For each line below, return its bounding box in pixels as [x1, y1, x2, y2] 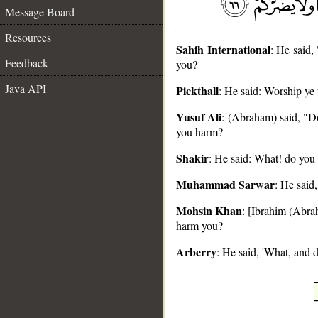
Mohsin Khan [176, 202, 243, 219]
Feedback [5, 55, 48, 70]
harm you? [176, 218, 223, 233]
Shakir [176, 150, 209, 166]
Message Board [5, 4, 75, 19]
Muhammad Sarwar [176, 176, 275, 192]
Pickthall [176, 82, 219, 99]
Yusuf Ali [176, 109, 222, 125]
